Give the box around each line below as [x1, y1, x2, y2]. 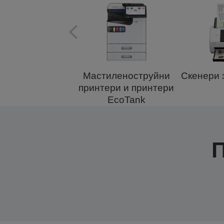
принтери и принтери [78, 82, 174, 93]
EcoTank [107, 94, 145, 105]
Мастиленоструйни [82, 70, 170, 81]
